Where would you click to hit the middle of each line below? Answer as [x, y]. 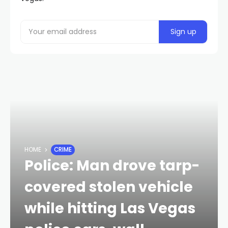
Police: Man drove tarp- [112, 165]
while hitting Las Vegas [110, 208]
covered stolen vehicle [109, 187]
